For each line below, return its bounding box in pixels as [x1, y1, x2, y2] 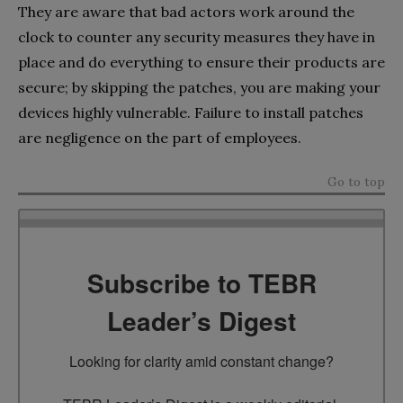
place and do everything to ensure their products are [18, 52, 385, 71]
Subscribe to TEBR [86, 264, 317, 301]
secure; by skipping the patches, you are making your [18, 77, 381, 96]
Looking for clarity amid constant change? [69, 350, 334, 372]
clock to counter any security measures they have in [18, 27, 375, 46]
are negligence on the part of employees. [18, 128, 301, 147]
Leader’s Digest [107, 301, 296, 339]
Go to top [327, 173, 385, 190]
